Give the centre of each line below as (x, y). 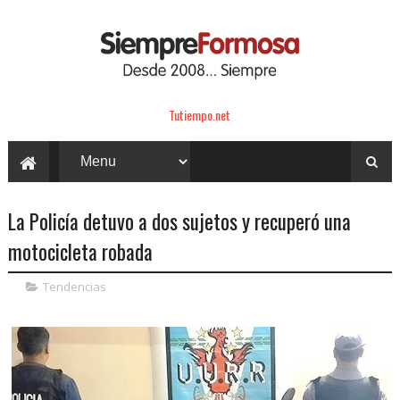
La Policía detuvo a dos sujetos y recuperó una (179, 221)
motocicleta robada (80, 251)
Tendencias (74, 286)
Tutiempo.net (200, 114)
